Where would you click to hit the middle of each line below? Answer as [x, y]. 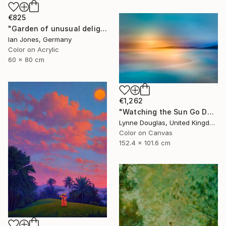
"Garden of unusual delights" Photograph [103, 29]
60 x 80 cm [26, 60]
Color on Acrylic [34, 50]
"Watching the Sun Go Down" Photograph [210, 111]
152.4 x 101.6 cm [145, 143]
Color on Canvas [146, 132]
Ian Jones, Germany [40, 40]
